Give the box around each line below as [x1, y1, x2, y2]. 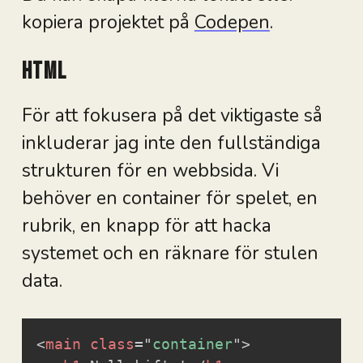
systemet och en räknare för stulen [21, 241, 318, 267]
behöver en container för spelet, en [21, 186, 318, 211]
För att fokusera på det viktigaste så [21, 103, 322, 129]
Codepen [194, 10, 270, 36]
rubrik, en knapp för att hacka [21, 213, 271, 239]
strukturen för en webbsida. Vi [21, 158, 279, 184]
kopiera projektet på [21, 10, 194, 36]
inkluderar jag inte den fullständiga [21, 130, 321, 156]
